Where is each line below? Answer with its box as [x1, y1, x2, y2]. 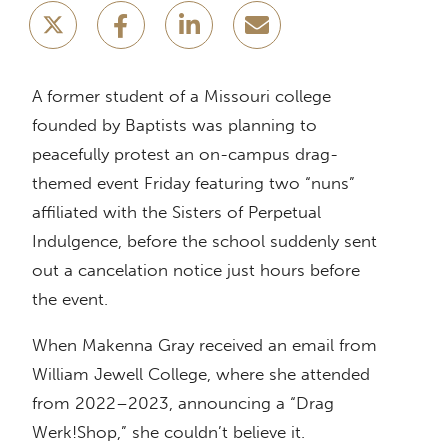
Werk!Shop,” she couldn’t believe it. [32, 421, 305, 442]
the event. [32, 288, 108, 309]
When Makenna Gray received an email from [32, 334, 377, 355]
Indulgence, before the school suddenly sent [32, 230, 377, 251]
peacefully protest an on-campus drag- [32, 143, 338, 164]
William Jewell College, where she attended [32, 363, 370, 384]
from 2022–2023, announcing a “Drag [32, 392, 334, 413]
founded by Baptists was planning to [32, 114, 317, 135]
